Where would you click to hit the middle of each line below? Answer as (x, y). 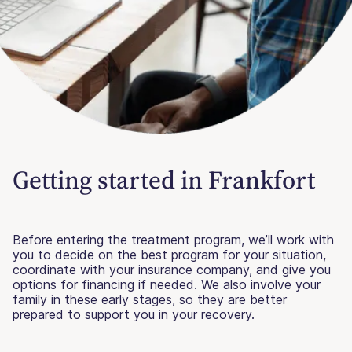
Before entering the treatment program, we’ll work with (173, 240)
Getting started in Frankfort (164, 180)
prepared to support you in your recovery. (134, 315)
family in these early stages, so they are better (150, 300)
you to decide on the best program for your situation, (169, 255)
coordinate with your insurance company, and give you (172, 270)
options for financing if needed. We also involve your (167, 285)
